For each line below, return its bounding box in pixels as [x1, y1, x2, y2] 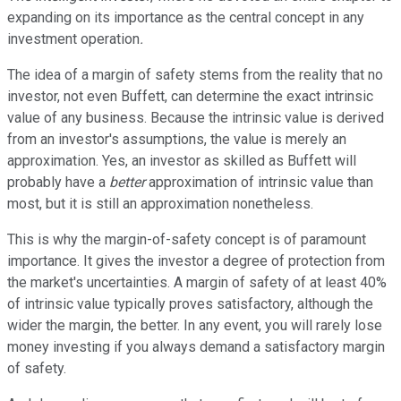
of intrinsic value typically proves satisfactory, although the [7, 294, 373, 312]
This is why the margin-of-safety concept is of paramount [7, 230, 366, 248]
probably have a [7, 173, 109, 191]
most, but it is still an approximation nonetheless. [7, 194, 313, 212]
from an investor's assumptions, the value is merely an [7, 130, 346, 148]
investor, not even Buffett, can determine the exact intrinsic [7, 87, 373, 105]
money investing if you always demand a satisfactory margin [7, 337, 385, 355]
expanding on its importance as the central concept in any [7, 8, 364, 26]
